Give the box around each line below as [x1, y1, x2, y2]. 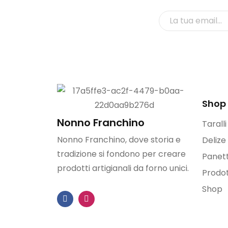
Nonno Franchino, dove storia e [57, 134, 181, 146]
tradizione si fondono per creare [57, 148, 186, 160]
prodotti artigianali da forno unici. [57, 162, 189, 174]
